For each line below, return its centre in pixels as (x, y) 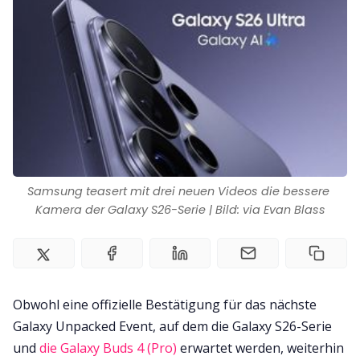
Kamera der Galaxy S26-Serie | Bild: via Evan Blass (180, 209)
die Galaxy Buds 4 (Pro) (108, 348)
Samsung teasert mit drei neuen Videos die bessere (178, 191)
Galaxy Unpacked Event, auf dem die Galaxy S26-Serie (172, 326)
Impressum (180, 43)
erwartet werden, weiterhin (260, 348)
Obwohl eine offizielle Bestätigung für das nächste (165, 304)
